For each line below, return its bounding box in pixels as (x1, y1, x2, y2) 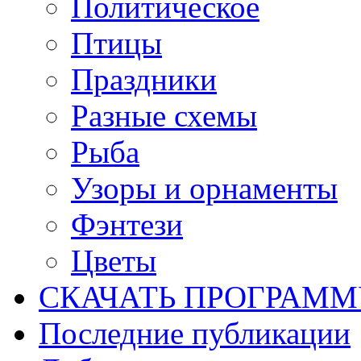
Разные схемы (71, 98, 257, 133)
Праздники (71, 61, 217, 97)
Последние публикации (39, 315, 351, 351)
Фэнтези (71, 206, 183, 242)
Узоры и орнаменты (71, 170, 338, 205)
